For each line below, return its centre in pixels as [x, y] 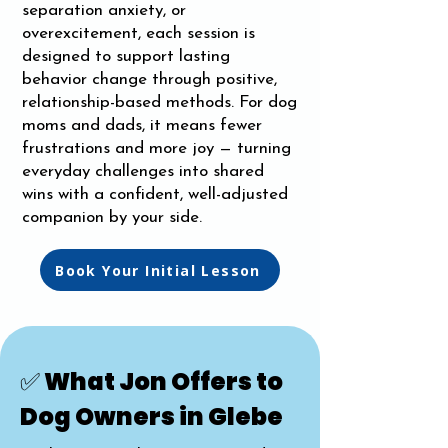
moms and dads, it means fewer [142, 125]
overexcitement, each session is [138, 33]
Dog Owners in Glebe [151, 416]
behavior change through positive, [149, 79]
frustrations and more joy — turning [156, 148]
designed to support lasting [126, 56]
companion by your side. [112, 217]
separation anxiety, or [104, 10]
